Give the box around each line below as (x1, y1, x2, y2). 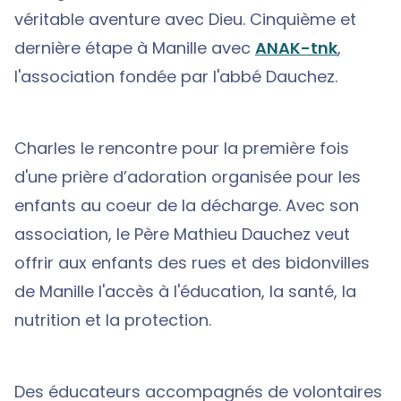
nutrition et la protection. (14, 308, 216, 331)
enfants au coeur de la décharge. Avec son (14, 193, 359, 217)
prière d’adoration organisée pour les (57, 165, 361, 188)
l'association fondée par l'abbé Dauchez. (14, 64, 337, 88)
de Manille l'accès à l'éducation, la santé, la (14, 279, 356, 303)
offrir (14, 251, 58, 274)
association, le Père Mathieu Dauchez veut (14, 222, 350, 245)
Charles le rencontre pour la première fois (14, 136, 349, 159)
